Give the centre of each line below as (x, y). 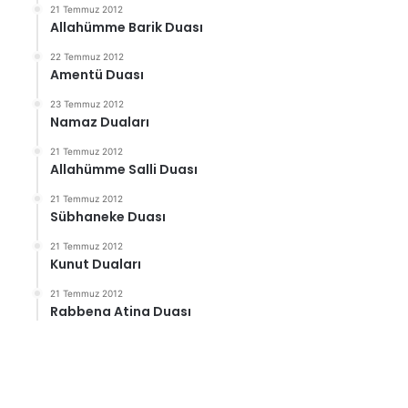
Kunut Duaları (96, 264)
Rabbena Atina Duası (121, 311)
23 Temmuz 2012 (87, 104)
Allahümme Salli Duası (124, 169)
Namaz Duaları (100, 122)
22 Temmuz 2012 (87, 56)
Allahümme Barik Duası (127, 27)
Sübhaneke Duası (108, 217)
